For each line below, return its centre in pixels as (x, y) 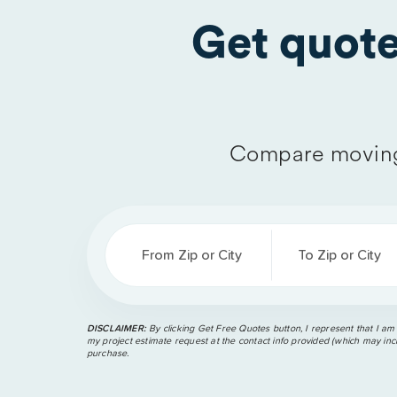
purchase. (108, 353)
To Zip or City (339, 255)
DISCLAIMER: (116, 328)
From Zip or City (191, 255)
